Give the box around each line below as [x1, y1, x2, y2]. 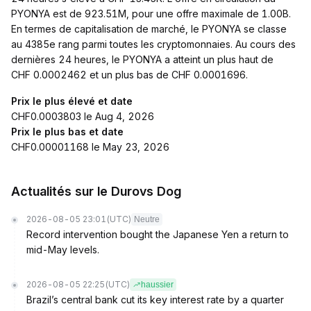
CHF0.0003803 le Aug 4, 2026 [11, 110, 154, 122]
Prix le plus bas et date [11, 126, 124, 137]
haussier [141, 280, 174, 289]
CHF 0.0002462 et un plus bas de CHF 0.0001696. [11, 69, 248, 81]
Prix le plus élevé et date [11, 95, 133, 107]
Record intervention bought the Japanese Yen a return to [26, 228, 289, 240]
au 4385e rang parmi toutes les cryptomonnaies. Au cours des [11, 38, 296, 50]
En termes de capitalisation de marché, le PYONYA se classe [11, 23, 287, 35]
